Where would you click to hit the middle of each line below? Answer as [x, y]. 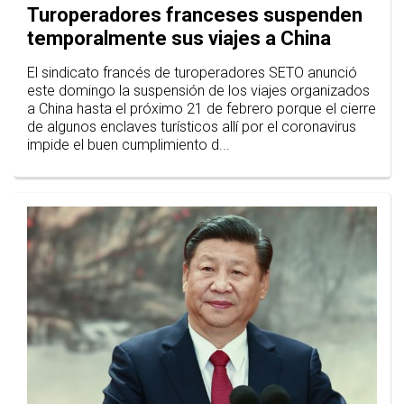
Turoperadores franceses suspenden [195, 15]
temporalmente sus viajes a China [179, 39]
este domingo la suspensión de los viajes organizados [198, 91]
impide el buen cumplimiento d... [129, 145]
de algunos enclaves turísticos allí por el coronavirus [192, 127]
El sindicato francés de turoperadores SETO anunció [192, 73]
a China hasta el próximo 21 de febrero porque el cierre [202, 109]
